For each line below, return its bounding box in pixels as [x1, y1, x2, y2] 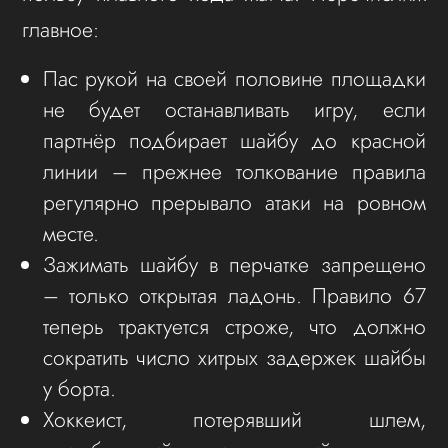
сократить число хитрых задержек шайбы [42, 342, 426, 374]
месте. [42, 218, 99, 250]
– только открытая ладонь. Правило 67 [42, 280, 426, 312]
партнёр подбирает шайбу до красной [42, 125, 426, 157]
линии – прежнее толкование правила [42, 156, 426, 188]
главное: [22, 14, 100, 46]
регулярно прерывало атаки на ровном [42, 187, 426, 219]
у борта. [42, 373, 116, 405]
